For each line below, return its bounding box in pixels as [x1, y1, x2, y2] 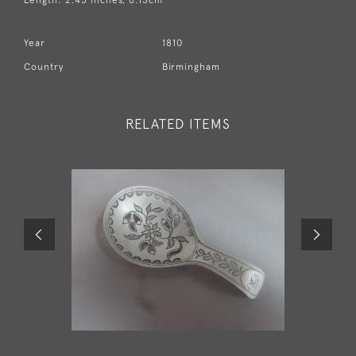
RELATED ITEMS [126, 115, 230, 132]
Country [24, 60, 64, 72]
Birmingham [162, 60, 221, 72]
